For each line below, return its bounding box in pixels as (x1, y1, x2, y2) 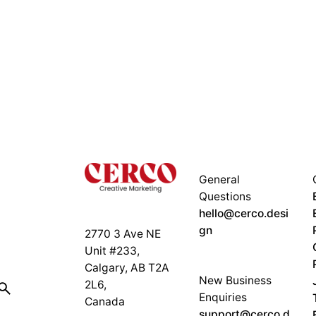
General (198, 172, 240, 186)
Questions (198, 189, 251, 203)
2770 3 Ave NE (85, 227, 162, 241)
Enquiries (198, 290, 247, 304)
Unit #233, (85, 244, 140, 258)
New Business (198, 273, 272, 287)
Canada (85, 295, 126, 309)
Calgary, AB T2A (85, 261, 170, 275)
